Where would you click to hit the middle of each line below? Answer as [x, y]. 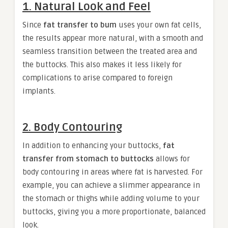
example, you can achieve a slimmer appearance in [111, 186]
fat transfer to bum [80, 25]
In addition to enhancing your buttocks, [93, 146]
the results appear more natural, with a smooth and [113, 38]
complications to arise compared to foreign [97, 78]
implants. [39, 91]
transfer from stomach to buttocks [88, 159]
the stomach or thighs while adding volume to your [111, 199]
